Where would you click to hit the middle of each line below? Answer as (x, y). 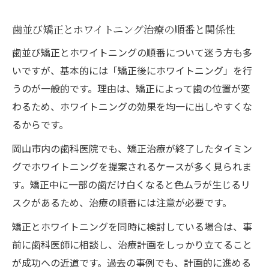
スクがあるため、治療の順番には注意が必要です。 (122, 202)
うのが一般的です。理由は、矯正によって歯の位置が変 (131, 88)
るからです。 (40, 124)
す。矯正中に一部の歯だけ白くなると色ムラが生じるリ (131, 184)
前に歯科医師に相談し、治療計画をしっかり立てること (132, 244)
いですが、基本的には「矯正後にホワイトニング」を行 (132, 70)
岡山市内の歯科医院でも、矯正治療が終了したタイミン (132, 148)
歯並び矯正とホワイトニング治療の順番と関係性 (124, 29)
